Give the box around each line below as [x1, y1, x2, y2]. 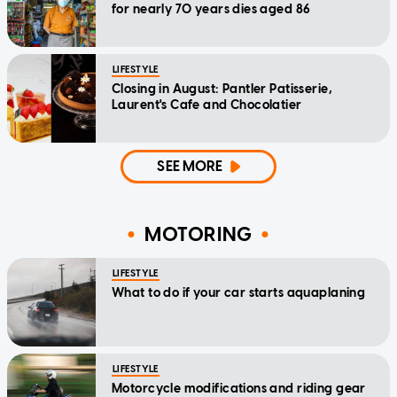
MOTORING [144, 222, 253, 247]
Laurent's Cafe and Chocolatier [112, 97, 302, 113]
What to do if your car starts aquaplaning [112, 284, 366, 300]
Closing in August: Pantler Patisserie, [112, 81, 332, 97]
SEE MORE [157, 157, 223, 175]
